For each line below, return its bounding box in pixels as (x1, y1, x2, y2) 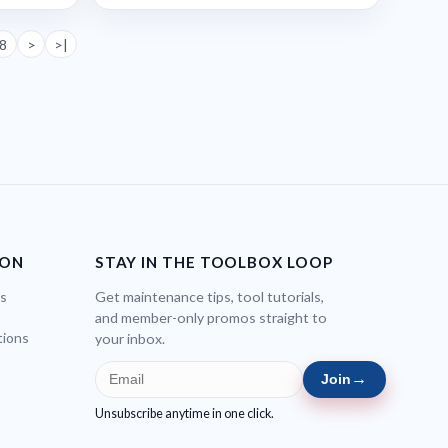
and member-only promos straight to (94, 308, 327, 326)
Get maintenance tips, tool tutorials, (94, 287, 324, 305)
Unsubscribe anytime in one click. (94, 405, 274, 421)
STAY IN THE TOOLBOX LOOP (94, 253, 333, 272)
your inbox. (94, 329, 165, 347)
